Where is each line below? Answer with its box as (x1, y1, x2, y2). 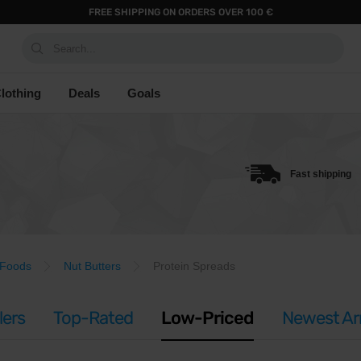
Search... (53, 42, 96, 55)
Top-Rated (53, 307, 133, 329)
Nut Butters (64, 259, 121, 272)
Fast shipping (290, 168, 351, 180)
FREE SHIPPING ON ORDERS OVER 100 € (88, 6, 273, 18)
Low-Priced (161, 307, 254, 329)
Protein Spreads (153, 259, 235, 272)
